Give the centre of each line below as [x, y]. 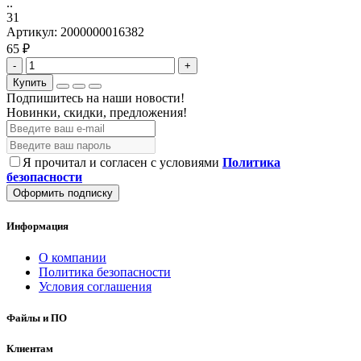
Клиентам [30, 349]
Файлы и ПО [37, 317]
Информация [37, 226]
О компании [73, 257]
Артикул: [33, 32]
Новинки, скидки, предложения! [97, 113]
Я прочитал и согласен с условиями [122, 163]
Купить [30, 83]
